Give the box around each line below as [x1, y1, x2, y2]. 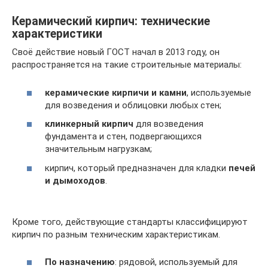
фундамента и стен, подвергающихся [45, 131, 202, 142]
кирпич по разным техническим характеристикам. [12, 229, 220, 240]
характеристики [12, 27, 102, 41]
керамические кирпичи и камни [45, 87, 187, 98]
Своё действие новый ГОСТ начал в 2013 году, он [12, 47, 220, 57]
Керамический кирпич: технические [12, 14, 210, 29]
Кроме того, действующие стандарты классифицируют [12, 216, 248, 227]
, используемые [187, 87, 251, 98]
